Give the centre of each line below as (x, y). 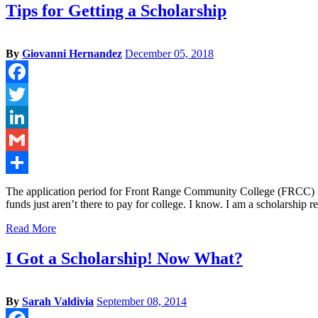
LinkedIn (26, 140)
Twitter (22, 117)
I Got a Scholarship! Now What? (124, 259)
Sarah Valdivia (58, 302)
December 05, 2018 (169, 54)
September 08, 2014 (142, 302)
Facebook (28, 94)
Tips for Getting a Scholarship (116, 11)
